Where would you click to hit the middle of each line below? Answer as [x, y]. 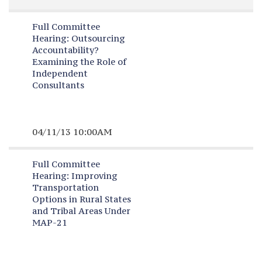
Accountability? [65, 50]
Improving [93, 176]
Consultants [58, 85]
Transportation [65, 187]
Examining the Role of [79, 62]
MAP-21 [49, 223]
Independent [60, 73]
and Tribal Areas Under [81, 211]
